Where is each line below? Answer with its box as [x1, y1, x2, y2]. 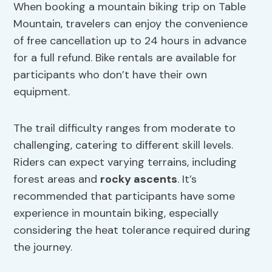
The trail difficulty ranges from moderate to [13, 121, 236, 136]
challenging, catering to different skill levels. [13, 138, 234, 153]
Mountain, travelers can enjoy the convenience [13, 16, 248, 32]
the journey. [13, 240, 73, 255]
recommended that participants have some [13, 189, 236, 204]
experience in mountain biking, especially [13, 206, 219, 221]
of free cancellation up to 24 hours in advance [13, 33, 247, 49]
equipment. [13, 84, 70, 100]
